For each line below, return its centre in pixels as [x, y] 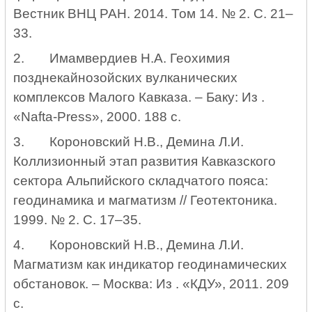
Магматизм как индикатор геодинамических [150, 265]
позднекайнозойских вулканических [125, 78]
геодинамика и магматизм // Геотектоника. [145, 201]
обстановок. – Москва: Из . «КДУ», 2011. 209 [151, 284]
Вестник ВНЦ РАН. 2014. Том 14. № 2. [133, 14]
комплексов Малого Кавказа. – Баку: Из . [139, 97]
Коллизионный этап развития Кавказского [144, 162]
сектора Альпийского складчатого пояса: [140, 181]
